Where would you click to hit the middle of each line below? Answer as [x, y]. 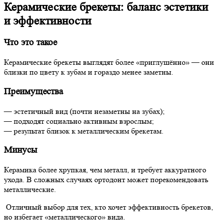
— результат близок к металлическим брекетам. [84, 131]
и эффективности [48, 21]
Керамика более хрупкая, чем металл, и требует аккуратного [105, 170]
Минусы [21, 150]
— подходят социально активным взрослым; [79, 121]
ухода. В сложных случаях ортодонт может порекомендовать [106, 180]
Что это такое [30, 43]
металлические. [30, 190]
